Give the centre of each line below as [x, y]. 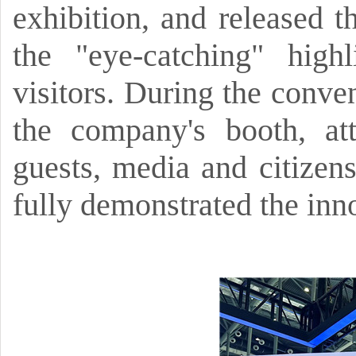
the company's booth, [159, 130]
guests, [57, 167]
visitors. [64, 93]
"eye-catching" [169, 55]
